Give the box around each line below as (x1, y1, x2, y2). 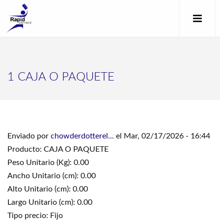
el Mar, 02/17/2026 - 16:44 (114, 132, 210, 140)
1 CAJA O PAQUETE (7, 71, 114, 83)
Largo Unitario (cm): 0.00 (7, 198, 92, 206)
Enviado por (7, 132, 51, 140)
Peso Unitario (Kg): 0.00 (7, 159, 89, 166)
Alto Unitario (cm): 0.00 (7, 185, 88, 193)
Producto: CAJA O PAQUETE (7, 145, 109, 153)
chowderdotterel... (51, 132, 114, 140)
